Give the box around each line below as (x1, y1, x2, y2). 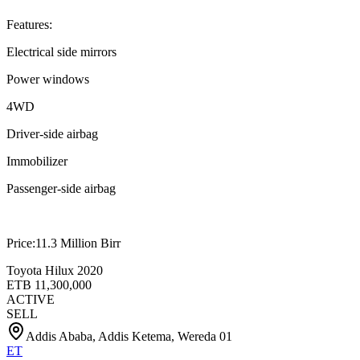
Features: (6, 18, 52, 32)
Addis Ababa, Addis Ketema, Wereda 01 (26, 329, 232, 344)
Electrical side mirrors (6, 45, 117, 59)
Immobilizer (6, 154, 67, 169)
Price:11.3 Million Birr (6, 236, 121, 251)
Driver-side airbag (6, 127, 98, 141)
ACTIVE (6, 292, 55, 307)
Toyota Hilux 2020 (6, 264, 103, 278)
